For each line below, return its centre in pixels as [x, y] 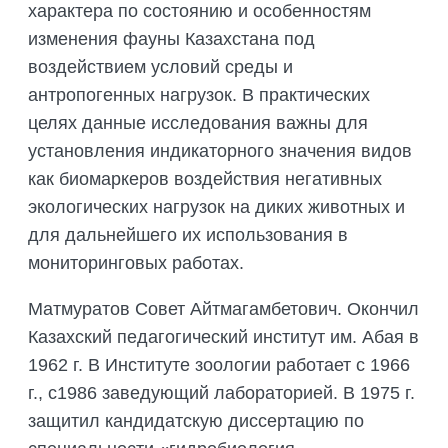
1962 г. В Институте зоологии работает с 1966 [219, 365]
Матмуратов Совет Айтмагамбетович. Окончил [223, 309]
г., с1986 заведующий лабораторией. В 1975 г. [221, 393]
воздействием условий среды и [160, 67]
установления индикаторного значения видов [220, 151]
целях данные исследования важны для [198, 123]
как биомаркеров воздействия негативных [205, 179]
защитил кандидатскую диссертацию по [196, 421]
